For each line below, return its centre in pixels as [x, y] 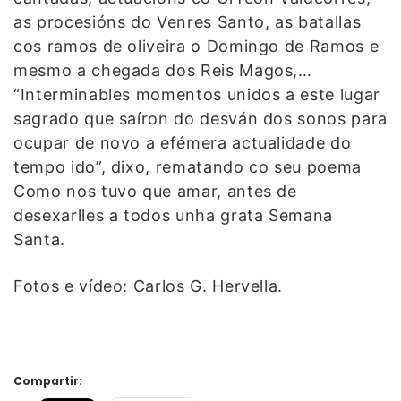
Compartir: [48, 380]
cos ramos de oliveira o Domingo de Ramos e [196, 46]
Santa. [39, 239]
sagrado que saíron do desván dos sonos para [200, 118]
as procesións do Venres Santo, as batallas [188, 21]
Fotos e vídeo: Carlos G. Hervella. [149, 286]
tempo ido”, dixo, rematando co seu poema [188, 166]
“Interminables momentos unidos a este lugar [197, 94]
